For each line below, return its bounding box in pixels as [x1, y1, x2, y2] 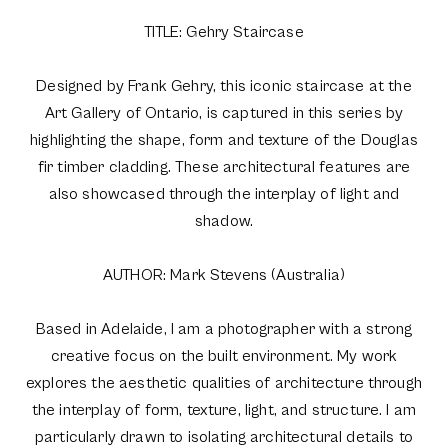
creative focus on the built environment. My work [50, 347, 398, 365]
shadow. [194, 212, 254, 230]
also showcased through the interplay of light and [48, 185, 400, 203]
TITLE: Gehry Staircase [144, 23, 304, 41]
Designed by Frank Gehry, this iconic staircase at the [36, 77, 412, 95]
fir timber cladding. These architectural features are [37, 158, 411, 176]
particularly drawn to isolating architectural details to [35, 428, 413, 446]
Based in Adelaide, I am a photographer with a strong [35, 320, 413, 338]
